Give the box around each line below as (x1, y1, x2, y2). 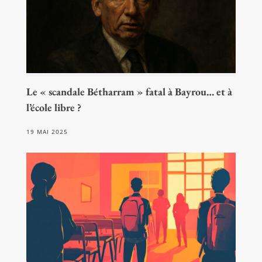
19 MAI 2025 (26, 127, 68, 136)
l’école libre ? (26, 101, 81, 115)
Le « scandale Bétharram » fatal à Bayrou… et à (26, 85, 232, 99)
